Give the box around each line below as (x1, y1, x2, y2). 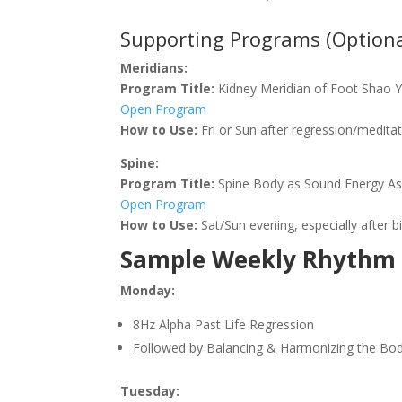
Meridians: (120, 58, 188, 76)
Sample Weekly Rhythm (120, 242, 397, 275)
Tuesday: (120, 381, 180, 399)
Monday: (120, 281, 176, 299)
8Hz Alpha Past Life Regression (133, 315, 315, 333)
